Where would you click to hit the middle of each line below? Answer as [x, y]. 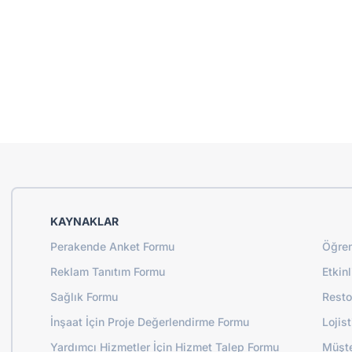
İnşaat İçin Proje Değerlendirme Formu [150, 321]
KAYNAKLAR [84, 221]
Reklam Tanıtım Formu [108, 271]
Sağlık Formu [84, 296]
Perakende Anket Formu [112, 246]
